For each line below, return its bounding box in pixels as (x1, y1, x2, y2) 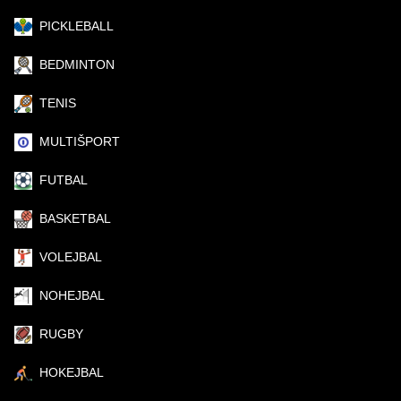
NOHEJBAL (39, 287, 105, 303)
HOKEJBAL (39, 364, 104, 380)
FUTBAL (39, 172, 88, 187)
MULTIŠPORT (39, 133, 120, 149)
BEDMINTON (39, 56, 115, 72)
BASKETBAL (39, 210, 111, 226)
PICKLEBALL (39, 18, 114, 33)
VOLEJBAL (39, 249, 102, 264)
